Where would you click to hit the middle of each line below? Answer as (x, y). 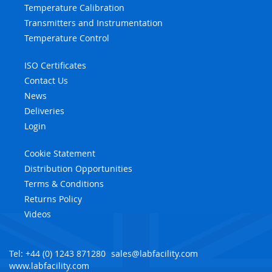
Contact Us (46, 80)
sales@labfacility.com (155, 253)
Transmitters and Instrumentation (93, 22)
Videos (38, 214)
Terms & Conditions (64, 183)
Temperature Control (67, 38)
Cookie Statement (60, 153)
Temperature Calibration (74, 7)
